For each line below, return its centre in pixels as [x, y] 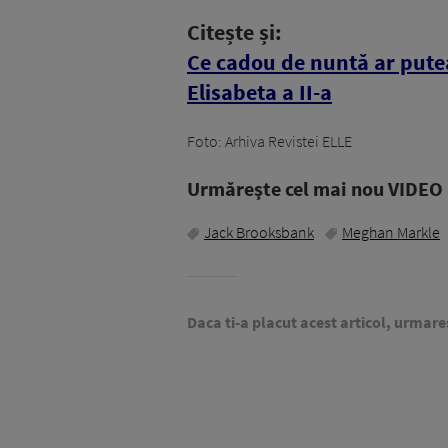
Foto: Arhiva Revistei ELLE [269, 141]
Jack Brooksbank [259, 232]
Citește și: [234, 32]
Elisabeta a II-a [259, 92]
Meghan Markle [391, 232]
